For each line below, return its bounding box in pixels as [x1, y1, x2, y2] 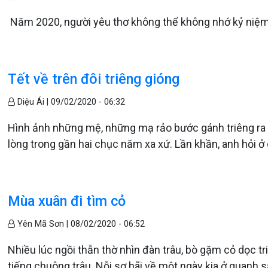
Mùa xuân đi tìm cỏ [8, 193, 126, 210]
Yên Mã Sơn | [15, 219, 71, 230]
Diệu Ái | [15, 97, 51, 108]
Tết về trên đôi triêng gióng [8, 71, 180, 88]
